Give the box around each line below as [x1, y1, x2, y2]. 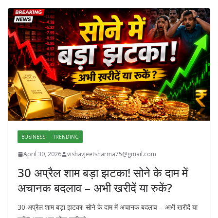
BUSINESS [21, 133, 45, 141]
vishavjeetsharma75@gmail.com [67, 150, 156, 159]
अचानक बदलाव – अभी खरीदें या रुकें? [18, 180, 172, 196]
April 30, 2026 [23, 150, 61, 159]
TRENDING [53, 133, 79, 141]
